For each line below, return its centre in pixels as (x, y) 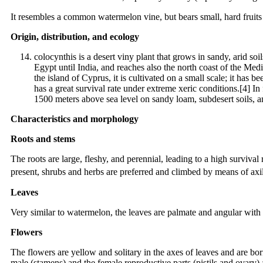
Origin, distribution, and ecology (75, 37)
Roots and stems (43, 139)
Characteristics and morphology (75, 119)
